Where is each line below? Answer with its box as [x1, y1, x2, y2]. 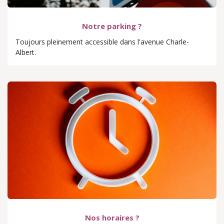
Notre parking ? [82, 21, 142, 31]
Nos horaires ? [84, 212, 139, 223]
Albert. [15, 47, 36, 57]
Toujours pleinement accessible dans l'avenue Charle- [15, 37, 189, 47]
